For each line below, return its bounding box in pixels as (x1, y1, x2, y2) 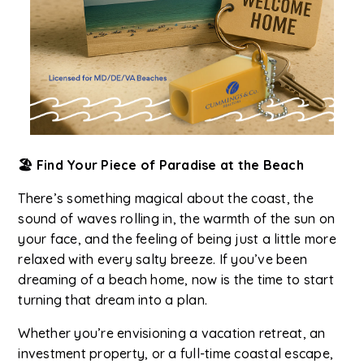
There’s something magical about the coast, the (18, 190, 314, 207)
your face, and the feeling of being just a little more (18, 231, 336, 248)
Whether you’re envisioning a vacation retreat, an (18, 325, 326, 342)
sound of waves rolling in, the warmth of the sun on (18, 210, 336, 227)
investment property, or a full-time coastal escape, (18, 345, 334, 362)
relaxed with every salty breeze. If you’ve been (18, 251, 308, 268)
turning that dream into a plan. (18, 292, 208, 309)
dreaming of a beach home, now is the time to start (18, 271, 334, 288)
